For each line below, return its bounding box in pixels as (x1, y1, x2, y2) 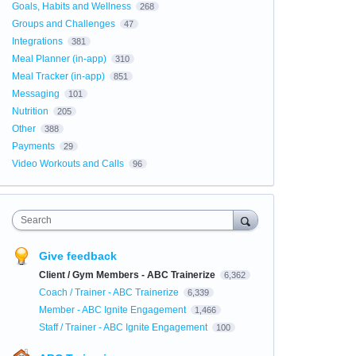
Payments (11, 141, 55, 152)
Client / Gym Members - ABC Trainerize (38, 269, 218, 281)
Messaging (11, 88, 60, 99)
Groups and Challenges (11, 18, 115, 29)
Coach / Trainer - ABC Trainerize (38, 287, 181, 298)
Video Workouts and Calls (11, 158, 124, 169)
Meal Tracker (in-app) (11, 71, 105, 82)
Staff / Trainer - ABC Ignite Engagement (38, 322, 210, 333)
